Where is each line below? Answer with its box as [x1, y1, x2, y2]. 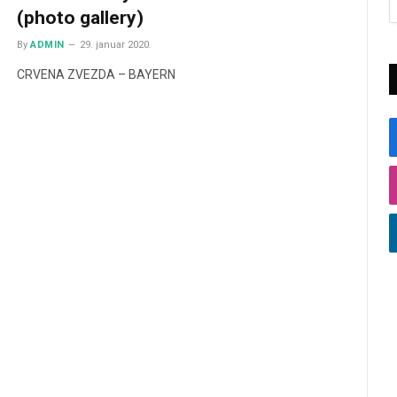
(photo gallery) [17, 7, 144, 28]
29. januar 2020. [79, 39, 152, 51]
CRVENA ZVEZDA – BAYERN [17, 67, 176, 82]
